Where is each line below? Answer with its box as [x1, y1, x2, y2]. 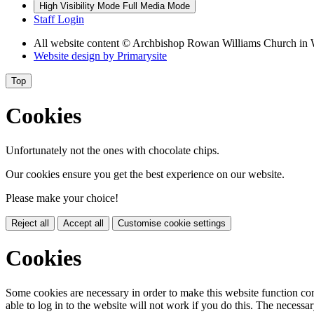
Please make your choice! [6, 191, 118, 204]
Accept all [63, 217, 104, 228]
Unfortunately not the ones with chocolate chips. [6, 144, 219, 156]
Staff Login [34, 13, 84, 25]
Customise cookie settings [118, 217, 226, 228]
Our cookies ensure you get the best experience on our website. [6, 168, 285, 180]
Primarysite [117, 49, 167, 62]
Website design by [34, 49, 117, 62]
